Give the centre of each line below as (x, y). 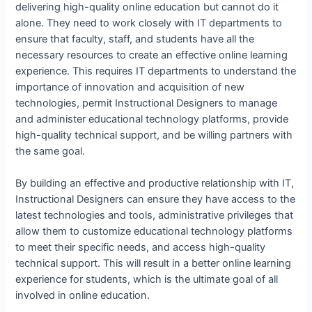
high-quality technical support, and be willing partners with (154, 135)
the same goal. (50, 151)
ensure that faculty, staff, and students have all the (135, 39)
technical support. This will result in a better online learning (154, 264)
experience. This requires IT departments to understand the (156, 71)
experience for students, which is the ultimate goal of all (147, 280)
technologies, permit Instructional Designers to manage (147, 103)
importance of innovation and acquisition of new (130, 87)
